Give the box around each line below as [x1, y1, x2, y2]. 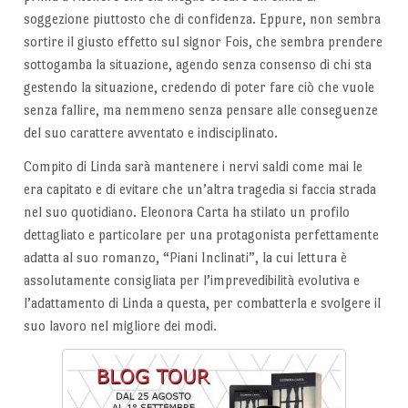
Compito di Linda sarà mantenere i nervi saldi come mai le [23, 158, 362, 175]
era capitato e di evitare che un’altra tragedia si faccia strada [23, 181, 376, 198]
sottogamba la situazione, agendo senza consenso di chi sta [23, 56, 372, 72]
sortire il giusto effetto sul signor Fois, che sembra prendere [23, 33, 382, 49]
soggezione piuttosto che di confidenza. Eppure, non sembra [23, 10, 381, 26]
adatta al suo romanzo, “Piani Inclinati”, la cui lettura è [23, 250, 347, 266]
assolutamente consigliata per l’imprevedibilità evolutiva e [23, 272, 360, 289]
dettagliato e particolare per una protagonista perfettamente [23, 227, 379, 243]
